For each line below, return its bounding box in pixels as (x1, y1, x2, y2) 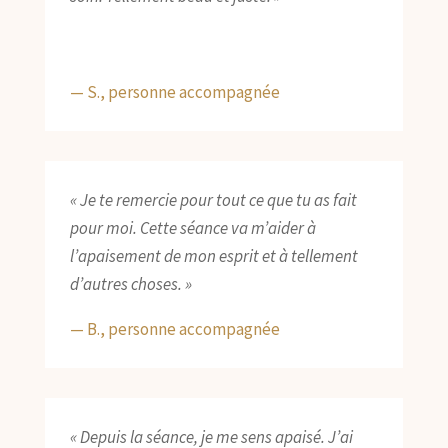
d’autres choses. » (69, 273, 192, 296)
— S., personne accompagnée (69, 81, 280, 104)
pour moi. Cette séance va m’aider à (69, 217, 316, 240)
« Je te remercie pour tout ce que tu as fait (69, 189, 357, 212)
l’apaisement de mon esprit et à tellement (69, 245, 358, 268)
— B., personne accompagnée (69, 318, 280, 341)
